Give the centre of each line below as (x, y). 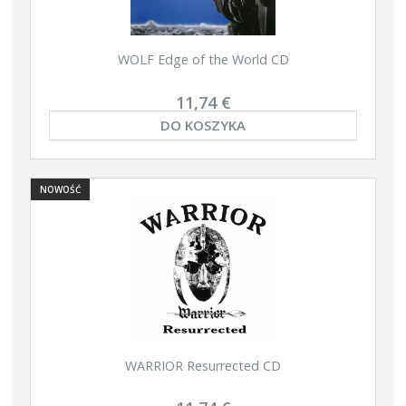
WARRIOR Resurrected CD (203, 365)
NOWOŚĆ (60, 189)
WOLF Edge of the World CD (203, 59)
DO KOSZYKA (203, 126)
